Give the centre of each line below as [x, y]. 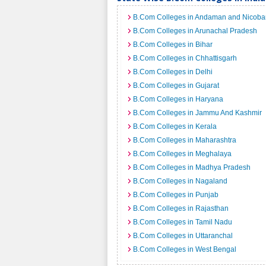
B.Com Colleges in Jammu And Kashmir [197, 113]
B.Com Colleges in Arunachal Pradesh [195, 31]
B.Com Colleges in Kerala [175, 126]
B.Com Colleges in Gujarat [176, 85]
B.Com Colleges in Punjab [176, 195]
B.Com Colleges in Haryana [178, 99]
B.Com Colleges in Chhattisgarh [185, 58]
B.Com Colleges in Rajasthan [181, 208]
